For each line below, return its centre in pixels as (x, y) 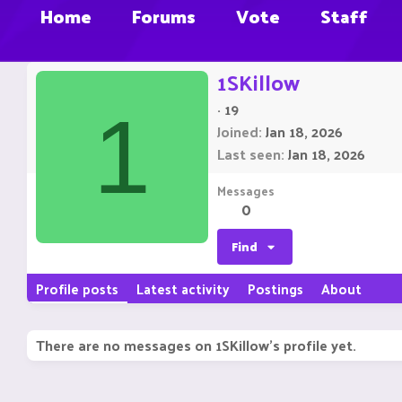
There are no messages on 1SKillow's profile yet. (196, 345)
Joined (238, 132)
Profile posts (77, 289)
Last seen (249, 154)
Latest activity (183, 289)
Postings (275, 289)
